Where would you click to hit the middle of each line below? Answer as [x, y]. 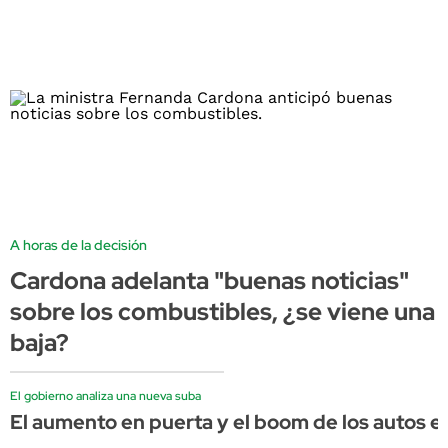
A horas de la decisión [78, 245]
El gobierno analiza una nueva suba [105, 396]
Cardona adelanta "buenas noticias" [209, 281]
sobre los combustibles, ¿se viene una [222, 312]
